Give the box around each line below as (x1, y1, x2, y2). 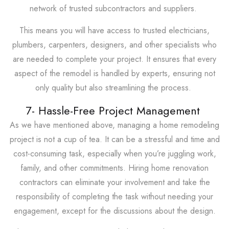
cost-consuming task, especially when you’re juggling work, (13, 147, 216, 159)
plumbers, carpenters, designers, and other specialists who (12, 38, 217, 51)
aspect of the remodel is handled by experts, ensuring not (14, 67, 215, 79)
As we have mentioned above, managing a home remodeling (10, 119, 219, 131)
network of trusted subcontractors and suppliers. (30, 2, 199, 14)
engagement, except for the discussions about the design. (13, 204, 216, 217)
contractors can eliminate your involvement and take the (19, 176, 210, 188)
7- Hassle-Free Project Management (26, 102, 203, 119)
